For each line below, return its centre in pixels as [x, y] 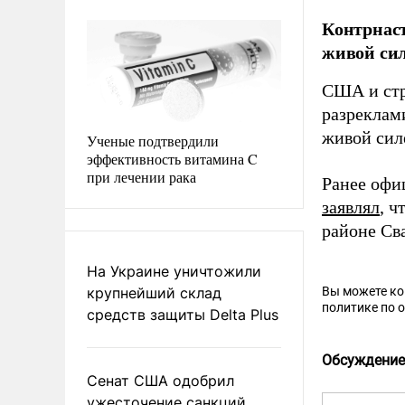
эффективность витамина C [172, 158]
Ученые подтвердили [153, 140]
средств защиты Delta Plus [183, 314]
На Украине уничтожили [174, 271]
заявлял [351, 207]
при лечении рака [141, 176]
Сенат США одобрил [160, 380]
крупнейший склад [154, 292]
